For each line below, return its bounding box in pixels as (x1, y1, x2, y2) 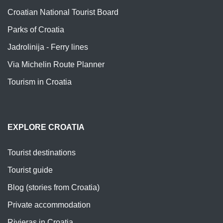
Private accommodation (7, 200, 91, 209)
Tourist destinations (7, 148, 76, 157)
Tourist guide (7, 165, 53, 174)
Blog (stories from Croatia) (7, 183, 100, 192)
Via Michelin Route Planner (7, 60, 105, 69)
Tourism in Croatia (7, 77, 72, 86)
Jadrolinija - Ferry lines (7, 42, 88, 51)
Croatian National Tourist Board (7, 7, 118, 16)
